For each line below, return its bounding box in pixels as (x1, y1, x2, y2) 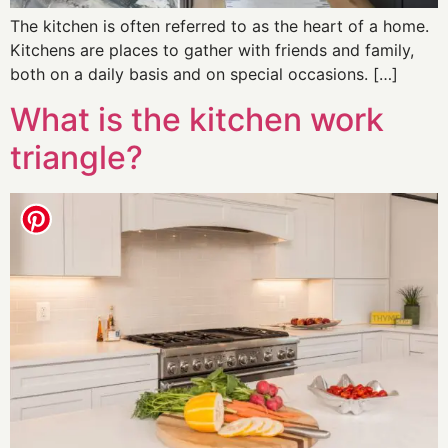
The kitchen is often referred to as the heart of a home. (10, 16, 429, 37)
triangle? (10, 137, 143, 177)
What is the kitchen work (10, 99, 384, 139)
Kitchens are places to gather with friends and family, (10, 40, 414, 61)
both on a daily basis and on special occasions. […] (10, 64, 398, 85)
